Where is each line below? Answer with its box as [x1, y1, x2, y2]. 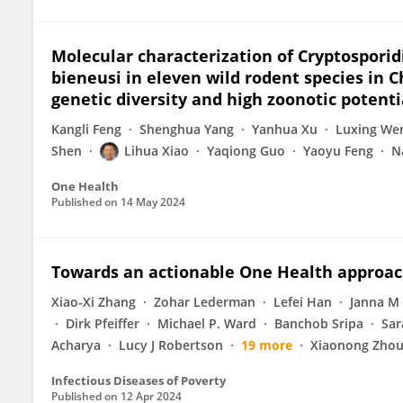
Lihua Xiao [124, 142, 189, 159]
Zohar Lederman [154, 293, 255, 310]
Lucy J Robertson [119, 336, 223, 354]
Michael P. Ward [157, 315, 256, 332]
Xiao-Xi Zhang [51, 293, 136, 310]
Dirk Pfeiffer [66, 315, 139, 332]
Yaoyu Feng [303, 142, 373, 159]
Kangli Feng [51, 121, 121, 138]
